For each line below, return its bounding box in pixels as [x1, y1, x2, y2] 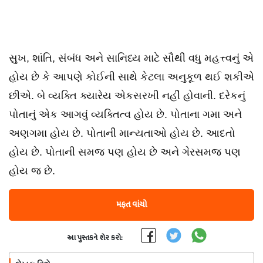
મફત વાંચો [116, 197, 147, 212]
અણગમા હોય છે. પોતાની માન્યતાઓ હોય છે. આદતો [9, 127, 235, 139]
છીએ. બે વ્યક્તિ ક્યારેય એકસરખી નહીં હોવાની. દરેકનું [9, 90, 245, 102]
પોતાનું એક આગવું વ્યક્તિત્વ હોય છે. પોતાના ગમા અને [9, 109, 242, 120]
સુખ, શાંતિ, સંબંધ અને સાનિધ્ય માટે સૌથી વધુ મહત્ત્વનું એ [9, 52, 254, 64]
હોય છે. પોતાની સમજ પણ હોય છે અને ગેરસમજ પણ [9, 146, 241, 158]
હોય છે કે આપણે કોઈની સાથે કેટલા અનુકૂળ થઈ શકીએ [9, 71, 254, 83]
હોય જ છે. [9, 165, 55, 177]
